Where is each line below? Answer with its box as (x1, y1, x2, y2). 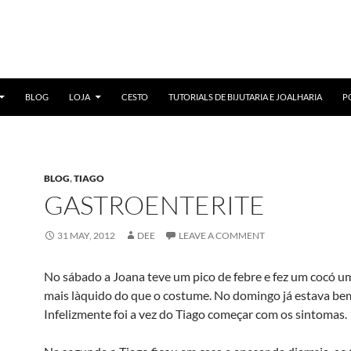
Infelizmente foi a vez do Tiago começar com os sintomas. (44, 306, 347, 321)
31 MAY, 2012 (57, 230, 115, 241)
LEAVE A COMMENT (179, 230, 265, 241)
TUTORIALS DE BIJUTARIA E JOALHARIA (168, 92, 322, 102)
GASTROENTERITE (44, 189, 265, 221)
